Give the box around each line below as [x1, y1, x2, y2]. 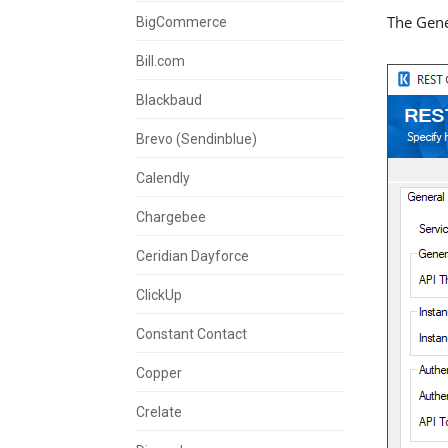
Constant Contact [136, 325, 247, 342]
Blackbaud [136, 91, 202, 108]
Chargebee [136, 208, 206, 225]
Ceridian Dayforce [136, 247, 249, 264]
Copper [136, 364, 182, 381]
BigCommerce [136, 13, 227, 30]
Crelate [136, 403, 182, 420]
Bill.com [136, 52, 185, 69]
